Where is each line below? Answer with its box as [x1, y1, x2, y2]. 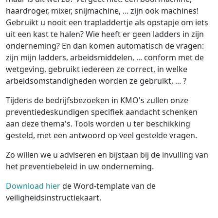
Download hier [6, 181, 60, 191]
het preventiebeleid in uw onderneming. [6, 161, 154, 172]
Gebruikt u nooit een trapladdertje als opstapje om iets [6, 17, 208, 28]
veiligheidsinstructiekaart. [6, 192, 101, 203]
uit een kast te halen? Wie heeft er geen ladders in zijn [6, 29, 204, 39]
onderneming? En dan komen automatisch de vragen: [6, 40, 204, 51]
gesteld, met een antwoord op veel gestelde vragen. [6, 130, 197, 141]
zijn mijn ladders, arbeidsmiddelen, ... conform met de [6, 52, 204, 63]
